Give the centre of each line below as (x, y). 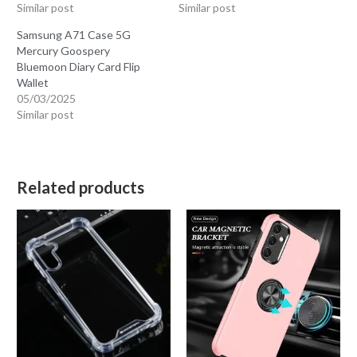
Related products (81, 188)
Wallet (33, 82)
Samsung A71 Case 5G (74, 34)
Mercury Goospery (64, 50)
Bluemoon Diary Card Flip (79, 66)
